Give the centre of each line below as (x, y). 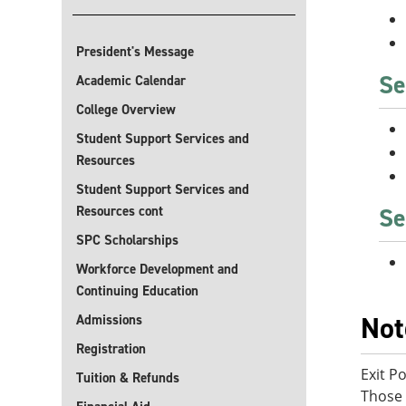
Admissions (109, 320)
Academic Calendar (131, 81)
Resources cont (120, 211)
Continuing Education (137, 291)
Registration (111, 349)
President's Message (135, 52)
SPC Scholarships (127, 240)
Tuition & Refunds (128, 378)
